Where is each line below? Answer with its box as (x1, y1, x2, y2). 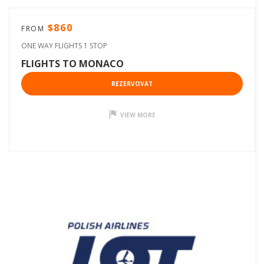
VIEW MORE (120, 110, 156, 119)
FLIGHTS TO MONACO (21, 57, 124, 70)
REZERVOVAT (111, 79, 153, 88)
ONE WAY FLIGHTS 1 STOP (21, 40, 107, 51)
